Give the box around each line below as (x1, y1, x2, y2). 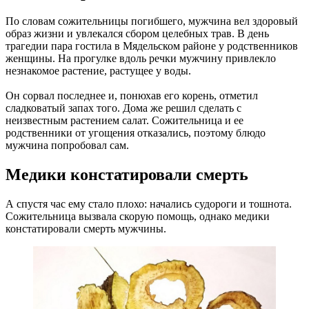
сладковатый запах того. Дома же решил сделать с (6, 101, 241, 114)
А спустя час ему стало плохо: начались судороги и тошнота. (6, 197, 292, 210)
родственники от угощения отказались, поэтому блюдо (6, 126, 266, 139)
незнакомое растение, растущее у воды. (6, 64, 191, 77)
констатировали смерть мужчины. (6, 222, 166, 235)
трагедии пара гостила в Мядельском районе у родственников (6, 39, 298, 52)
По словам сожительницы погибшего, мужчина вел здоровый (6, 14, 298, 27)
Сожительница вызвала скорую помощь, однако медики (6, 210, 270, 222)
